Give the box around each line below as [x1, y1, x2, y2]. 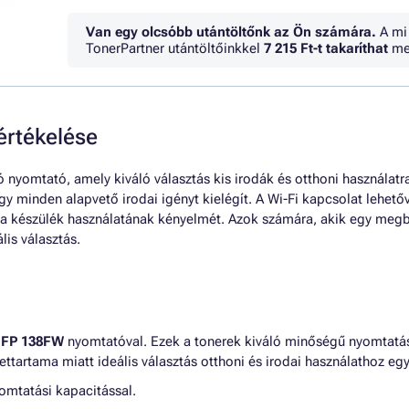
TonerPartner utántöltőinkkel [86, 40, 264, 57]
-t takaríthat [313, 40, 388, 57]
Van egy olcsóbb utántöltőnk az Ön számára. [86, 24, 376, 40]
